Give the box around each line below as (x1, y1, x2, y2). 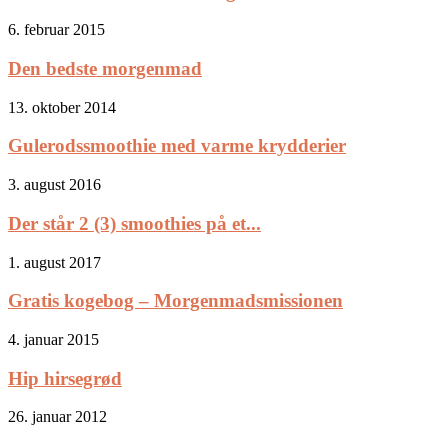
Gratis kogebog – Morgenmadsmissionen (8, 290, 343, 312)
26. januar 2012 (8, 408, 107, 426)
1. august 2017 (8, 253, 101, 271)
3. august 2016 (8, 176, 101, 194)
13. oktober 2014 (8, 98, 116, 116)
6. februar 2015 (8, 21, 105, 39)
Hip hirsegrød (8, 367, 122, 389)
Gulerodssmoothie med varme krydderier (8, 135, 346, 157)
